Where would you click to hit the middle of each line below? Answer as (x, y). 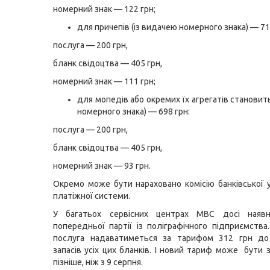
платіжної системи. (92, 196)
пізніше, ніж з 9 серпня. (98, 262)
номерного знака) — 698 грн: (133, 111)
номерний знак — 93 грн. (102, 166)
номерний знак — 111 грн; (104, 81)
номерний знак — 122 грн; (104, 9)
